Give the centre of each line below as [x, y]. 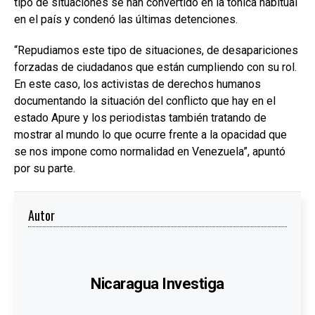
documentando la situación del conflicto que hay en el [145, 101]
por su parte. [45, 169]
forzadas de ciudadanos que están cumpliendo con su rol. [155, 67]
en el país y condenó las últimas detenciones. [126, 20]
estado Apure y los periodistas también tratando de [140, 118]
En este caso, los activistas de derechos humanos [137, 84]
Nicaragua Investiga [157, 284]
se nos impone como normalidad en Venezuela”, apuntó [150, 152]
